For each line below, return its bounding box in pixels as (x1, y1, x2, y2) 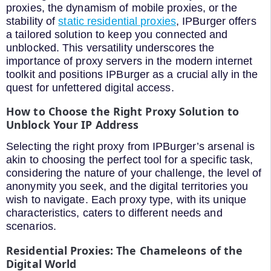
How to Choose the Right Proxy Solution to (6, 104, 240, 119)
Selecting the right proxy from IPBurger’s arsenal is (6, 140, 255, 153)
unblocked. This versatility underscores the (6, 41, 215, 54)
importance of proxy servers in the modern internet (6, 54, 253, 67)
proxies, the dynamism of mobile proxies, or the (6, 1, 237, 14)
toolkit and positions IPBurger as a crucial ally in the (6, 68, 258, 80)
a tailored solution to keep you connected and (6, 28, 228, 41)
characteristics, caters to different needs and (6, 207, 223, 220)
